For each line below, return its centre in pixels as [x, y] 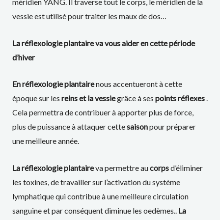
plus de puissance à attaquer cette [69, 127]
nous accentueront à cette [138, 84]
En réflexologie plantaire [53, 84]
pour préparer [172, 127]
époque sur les [36, 98]
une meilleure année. [45, 141]
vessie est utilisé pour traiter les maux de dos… [89, 16]
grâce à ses [134, 98]
